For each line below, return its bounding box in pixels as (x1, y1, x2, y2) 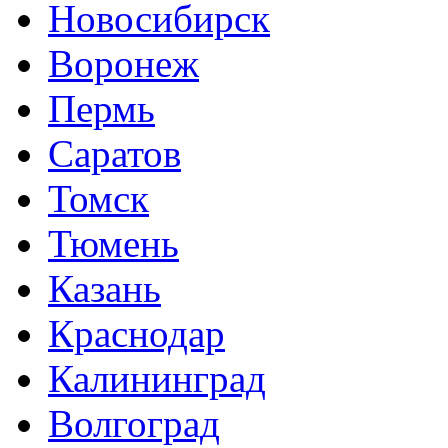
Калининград (48, 356, 266, 400)
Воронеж (48, 41, 199, 85)
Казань (48, 266, 161, 310)
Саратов (48, 131, 181, 175)
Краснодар (48, 311, 225, 355)
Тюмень (48, 221, 179, 265)
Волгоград (48, 401, 220, 445)
